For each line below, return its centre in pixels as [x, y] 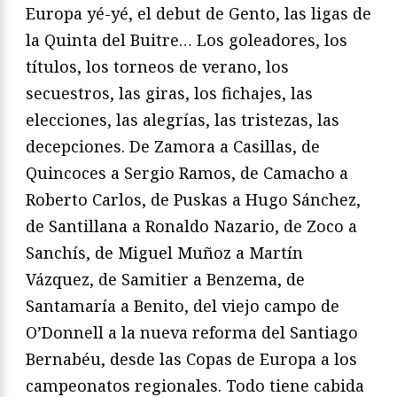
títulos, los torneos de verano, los [157, 66]
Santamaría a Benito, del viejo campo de [183, 305]
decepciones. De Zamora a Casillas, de [173, 146]
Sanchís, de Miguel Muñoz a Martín [164, 252]
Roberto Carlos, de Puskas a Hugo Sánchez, [193, 199]
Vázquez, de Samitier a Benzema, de [165, 279]
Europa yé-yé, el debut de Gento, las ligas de [198, 13]
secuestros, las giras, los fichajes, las [169, 93]
